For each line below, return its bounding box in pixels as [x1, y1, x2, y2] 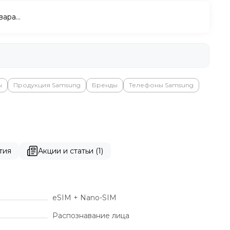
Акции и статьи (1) [37, 146, 103, 156]
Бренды [92, 81, 118, 89]
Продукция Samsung [13, 81, 81, 89]
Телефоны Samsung [129, 81, 194, 89]
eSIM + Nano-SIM [52, 193, 117, 202]
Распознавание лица [52, 210, 129, 220]
